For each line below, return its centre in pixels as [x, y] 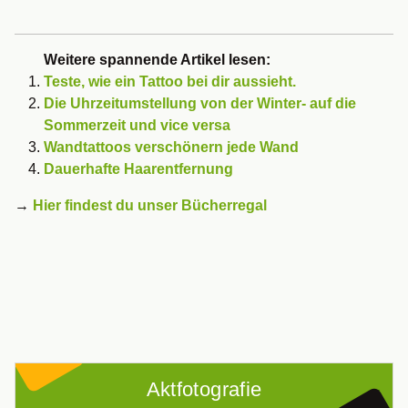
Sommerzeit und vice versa [137, 125]
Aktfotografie [204, 389]
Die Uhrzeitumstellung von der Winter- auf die [200, 103]
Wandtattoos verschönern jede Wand [171, 147]
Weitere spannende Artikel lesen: [157, 60]
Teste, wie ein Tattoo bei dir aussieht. [170, 82]
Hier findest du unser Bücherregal [150, 205]
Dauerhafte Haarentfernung [138, 169]
